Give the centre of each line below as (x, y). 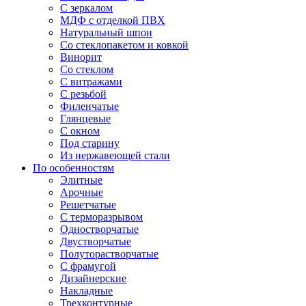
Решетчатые (88, 204)
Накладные (86, 290)
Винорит (81, 57)
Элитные (81, 180)
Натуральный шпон (106, 32)
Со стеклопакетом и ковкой (124, 44)
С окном (80, 130)
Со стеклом (87, 69)
